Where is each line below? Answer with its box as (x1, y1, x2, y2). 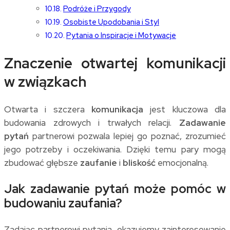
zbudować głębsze (4, 157, 80, 169)
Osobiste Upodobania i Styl (63, 16, 159, 27)
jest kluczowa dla (143, 104, 226, 116)
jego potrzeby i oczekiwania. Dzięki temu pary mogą (4, 144, 226, 156)
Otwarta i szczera (4, 104, 91, 116)
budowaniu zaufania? (4, 195, 122, 212)
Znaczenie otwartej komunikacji (4, 53, 226, 73)
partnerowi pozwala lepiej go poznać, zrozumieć (29, 130, 226, 142)
